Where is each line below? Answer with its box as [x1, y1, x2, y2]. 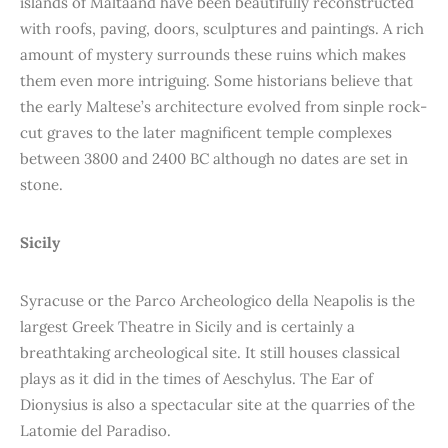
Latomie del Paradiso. [20, 421, 171, 440]
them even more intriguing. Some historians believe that [20, 71, 413, 90]
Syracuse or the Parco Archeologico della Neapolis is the [20, 291, 415, 310]
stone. [20, 175, 63, 194]
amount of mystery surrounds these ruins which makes [20, 45, 406, 64]
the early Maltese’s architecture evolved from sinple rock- [20, 97, 427, 116]
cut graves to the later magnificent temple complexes [20, 123, 392, 142]
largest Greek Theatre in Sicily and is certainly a [20, 317, 355, 336]
